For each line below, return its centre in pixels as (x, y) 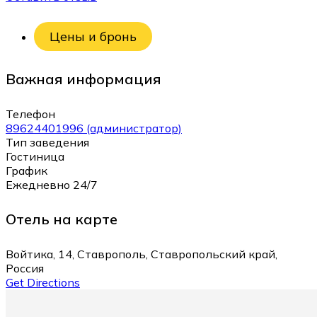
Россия (25, 268)
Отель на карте (62, 219)
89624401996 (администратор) (94, 128)
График (27, 170)
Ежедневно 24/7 (52, 184)
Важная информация (83, 79)
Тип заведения (47, 142)
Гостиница (35, 156)
